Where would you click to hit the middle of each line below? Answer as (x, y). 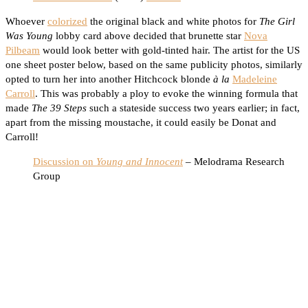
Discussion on (65, 162)
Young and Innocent (140, 162)
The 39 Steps (59, 108)
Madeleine (255, 79)
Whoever (26, 22)
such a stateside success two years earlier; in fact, (193, 108)
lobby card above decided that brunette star (148, 36)
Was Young (29, 36)
